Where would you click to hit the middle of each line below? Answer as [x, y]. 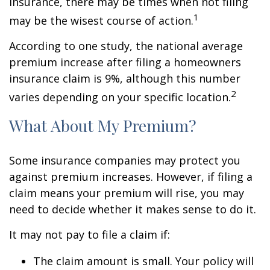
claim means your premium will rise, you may [127, 193]
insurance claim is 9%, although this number [125, 78]
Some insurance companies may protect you [125, 160]
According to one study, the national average [126, 46]
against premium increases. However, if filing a [131, 177]
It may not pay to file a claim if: [89, 234]
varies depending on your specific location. [120, 97]
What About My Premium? [103, 125]
